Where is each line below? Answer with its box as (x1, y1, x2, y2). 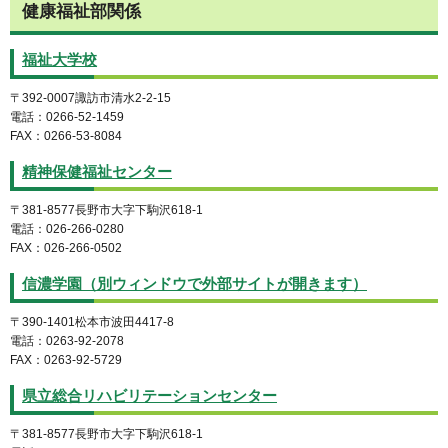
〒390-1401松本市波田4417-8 (10, 315, 174, 330)
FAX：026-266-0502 (10, 241, 122, 256)
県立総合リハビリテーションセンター (22, 387, 277, 404)
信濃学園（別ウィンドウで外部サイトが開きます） (22, 276, 367, 293)
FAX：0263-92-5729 (10, 353, 122, 368)
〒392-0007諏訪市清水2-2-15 (10, 91, 171, 106)
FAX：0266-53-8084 (10, 129, 122, 144)
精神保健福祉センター (22, 164, 172, 181)
